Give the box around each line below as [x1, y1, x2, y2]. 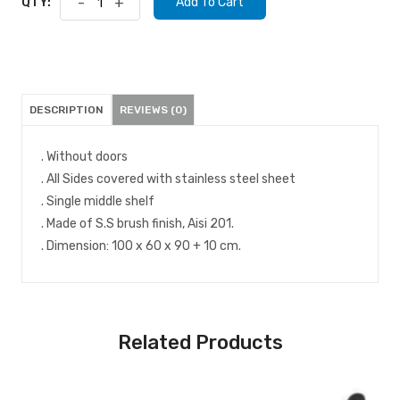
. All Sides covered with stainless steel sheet [41, 171, 296, 187]
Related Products [117, 329, 283, 354]
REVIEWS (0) [120, 103, 187, 116]
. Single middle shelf [41, 193, 154, 209]
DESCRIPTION [29, 103, 104, 116]
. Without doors [41, 148, 128, 164]
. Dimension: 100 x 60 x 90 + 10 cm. [41, 237, 241, 254]
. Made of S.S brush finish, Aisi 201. [41, 215, 234, 231]
